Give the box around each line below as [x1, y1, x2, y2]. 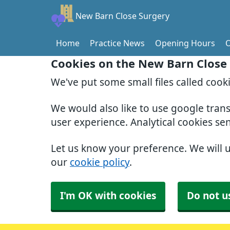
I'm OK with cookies [60, 191, 156, 201]
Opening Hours [155, 39, 215, 47]
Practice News [90, 39, 145, 47]
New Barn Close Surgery [75, 12, 169, 20]
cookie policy [70, 158, 129, 167]
